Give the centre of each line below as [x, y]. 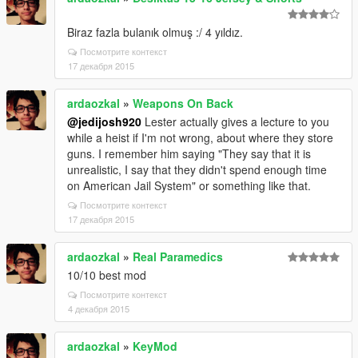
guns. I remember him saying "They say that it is [189, 153]
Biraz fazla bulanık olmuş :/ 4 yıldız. [155, 32]
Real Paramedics [178, 256]
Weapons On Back [183, 103]
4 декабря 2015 [99, 308]
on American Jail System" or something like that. [189, 185]
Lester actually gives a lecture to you [235, 121]
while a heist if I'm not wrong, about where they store [200, 137]
